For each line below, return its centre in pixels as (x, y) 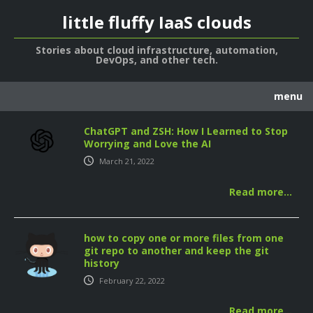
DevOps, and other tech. (156, 60)
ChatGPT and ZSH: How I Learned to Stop (186, 131)
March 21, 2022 (127, 161)
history (102, 263)
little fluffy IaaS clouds (156, 22)
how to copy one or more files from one (184, 238)
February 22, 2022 (132, 280)
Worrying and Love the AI (147, 144)
